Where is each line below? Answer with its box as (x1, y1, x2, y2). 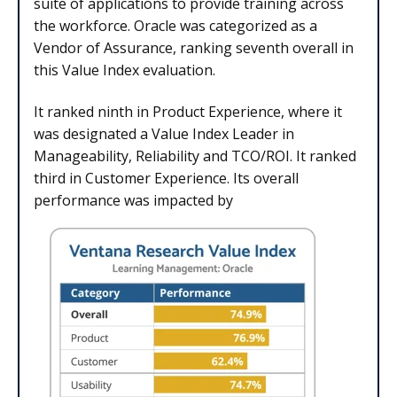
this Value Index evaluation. (34, 59, 215, 80)
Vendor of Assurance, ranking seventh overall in (34, 37, 354, 58)
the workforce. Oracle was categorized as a (34, 15, 317, 35)
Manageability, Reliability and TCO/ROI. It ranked (34, 145, 356, 166)
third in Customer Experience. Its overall (34, 167, 299, 188)
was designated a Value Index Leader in (34, 123, 294, 144)
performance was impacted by (34, 190, 233, 210)
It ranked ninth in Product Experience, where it (34, 101, 342, 121)
